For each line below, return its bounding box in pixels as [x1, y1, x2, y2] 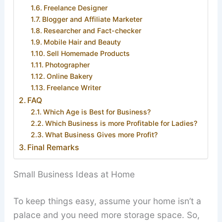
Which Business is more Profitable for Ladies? [45, 118, 198, 127]
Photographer [45, 60, 90, 69]
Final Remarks [27, 142, 79, 152]
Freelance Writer [47, 83, 102, 92]
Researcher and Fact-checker [44, 26, 142, 35]
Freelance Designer [44, 3, 108, 12]
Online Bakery [47, 71, 93, 80]
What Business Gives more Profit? [45, 130, 158, 139]
